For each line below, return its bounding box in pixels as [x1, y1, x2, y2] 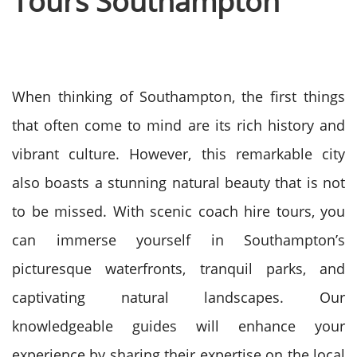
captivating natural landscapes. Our [12, 288, 345, 307]
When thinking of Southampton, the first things [12, 87, 345, 106]
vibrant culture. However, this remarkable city [12, 144, 345, 163]
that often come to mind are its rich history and [12, 116, 345, 135]
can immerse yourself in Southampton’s [12, 230, 345, 249]
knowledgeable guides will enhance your [12, 316, 345, 335]
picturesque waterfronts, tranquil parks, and [12, 259, 345, 278]
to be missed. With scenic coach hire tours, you [12, 202, 345, 221]
